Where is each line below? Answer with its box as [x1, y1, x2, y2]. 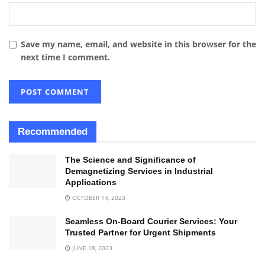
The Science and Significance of [65, 154, 196, 164]
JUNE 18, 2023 [70, 243, 112, 252]
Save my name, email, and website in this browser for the [21, 38, 256, 50]
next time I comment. [21, 51, 110, 63]
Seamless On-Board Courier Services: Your [65, 216, 237, 226]
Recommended [18, 125, 88, 137]
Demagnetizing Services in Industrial [65, 166, 213, 176]
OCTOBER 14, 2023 [70, 193, 125, 202]
